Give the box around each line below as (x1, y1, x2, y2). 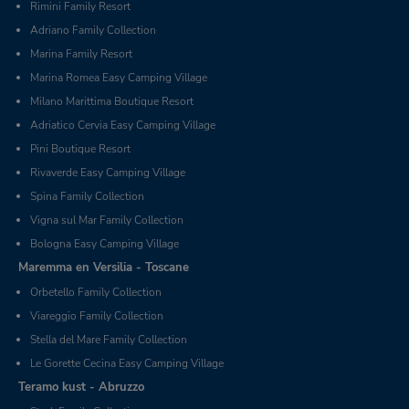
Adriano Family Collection (30, 23, 156, 37)
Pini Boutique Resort (30, 142, 131, 156)
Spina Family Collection (30, 189, 144, 204)
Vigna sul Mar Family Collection (30, 213, 184, 227)
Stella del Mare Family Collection (30, 332, 187, 347)
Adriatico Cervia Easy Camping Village (30, 118, 215, 132)
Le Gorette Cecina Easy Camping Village (30, 356, 224, 371)
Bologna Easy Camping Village (30, 236, 179, 251)
